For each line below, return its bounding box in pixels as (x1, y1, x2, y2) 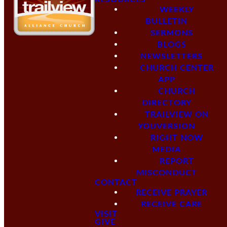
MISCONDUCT (136, 169, 197, 177)
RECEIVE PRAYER (136, 188, 208, 197)
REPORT (159, 157, 194, 165)
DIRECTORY (141, 99, 192, 107)
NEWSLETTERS (140, 52, 203, 60)
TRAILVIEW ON (144, 110, 209, 119)
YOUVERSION (138, 122, 196, 130)
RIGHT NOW (150, 134, 203, 142)
